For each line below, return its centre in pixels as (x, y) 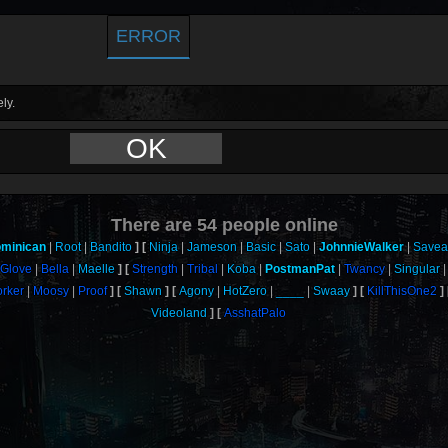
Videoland (179, 313)
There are (153, 225)
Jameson (212, 247)
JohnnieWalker (362, 247)
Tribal (202, 269)
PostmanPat (299, 269)
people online (277, 225)
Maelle (96, 269)
